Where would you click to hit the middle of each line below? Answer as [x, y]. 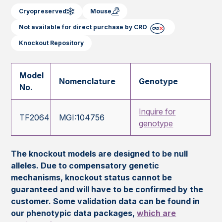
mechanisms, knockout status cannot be [92, 178]
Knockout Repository [52, 43]
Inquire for [157, 112]
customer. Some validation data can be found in [106, 201]
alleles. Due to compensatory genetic [85, 166]
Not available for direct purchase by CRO [83, 27]
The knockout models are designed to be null [100, 154]
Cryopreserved [43, 11]
